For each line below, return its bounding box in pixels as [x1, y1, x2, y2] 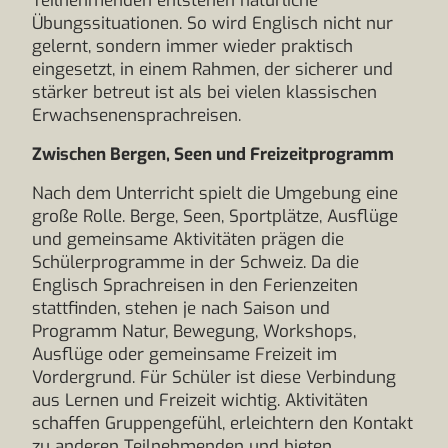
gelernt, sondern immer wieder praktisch [32, 35, 353, 58]
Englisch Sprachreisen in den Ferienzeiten [32, 274, 358, 297]
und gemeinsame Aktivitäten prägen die [32, 228, 344, 251]
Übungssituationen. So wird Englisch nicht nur [32, 12, 393, 35]
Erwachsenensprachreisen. [32, 104, 241, 127]
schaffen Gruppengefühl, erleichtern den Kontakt [32, 412, 413, 435]
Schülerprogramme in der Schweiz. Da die [32, 251, 359, 274]
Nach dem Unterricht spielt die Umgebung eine [32, 182, 398, 205]
